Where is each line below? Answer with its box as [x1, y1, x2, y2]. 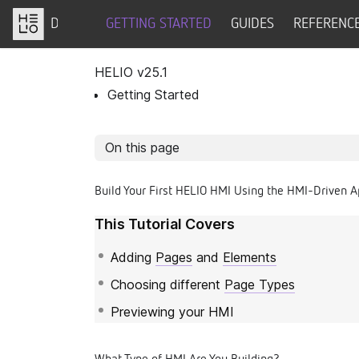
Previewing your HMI [111, 303, 234, 320]
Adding [111, 248, 155, 265]
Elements [223, 248, 276, 265]
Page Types [224, 276, 295, 292]
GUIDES [230, 16, 274, 31]
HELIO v [95, 64, 144, 80]
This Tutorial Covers [95, 215, 235, 232]
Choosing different [111, 276, 224, 292]
